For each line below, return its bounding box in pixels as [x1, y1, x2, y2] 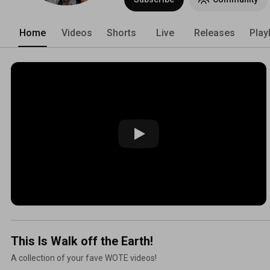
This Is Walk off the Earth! [11, 233, 153, 248]
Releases [194, 27, 235, 39]
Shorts [107, 27, 136, 39]
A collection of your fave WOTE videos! [11, 253, 157, 263]
